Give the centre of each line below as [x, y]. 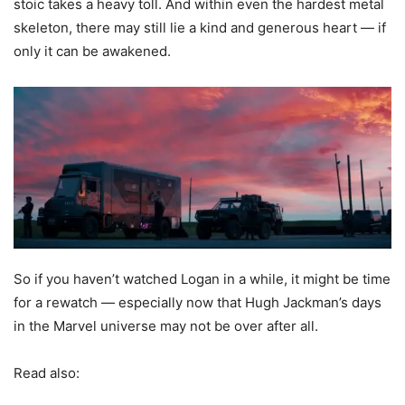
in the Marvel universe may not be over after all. [166, 325]
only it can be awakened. [92, 52]
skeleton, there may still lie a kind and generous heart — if [200, 28]
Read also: [47, 372]
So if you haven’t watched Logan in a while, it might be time [202, 278]
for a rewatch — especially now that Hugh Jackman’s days [198, 302]
